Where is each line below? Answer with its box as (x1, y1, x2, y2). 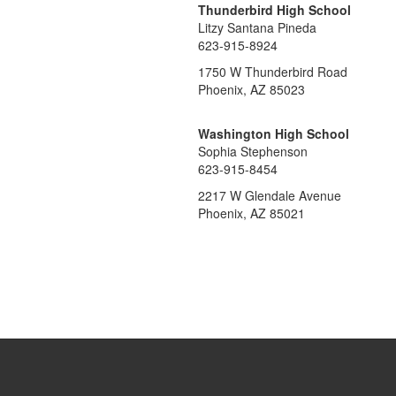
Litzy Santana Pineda (198, 19, 316, 36)
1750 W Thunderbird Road (198, 63, 347, 80)
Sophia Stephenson (198, 142, 308, 160)
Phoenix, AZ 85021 (198, 204, 305, 222)
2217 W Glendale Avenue (198, 187, 341, 204)
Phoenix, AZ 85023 (198, 80, 305, 98)
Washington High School (198, 125, 349, 142)
